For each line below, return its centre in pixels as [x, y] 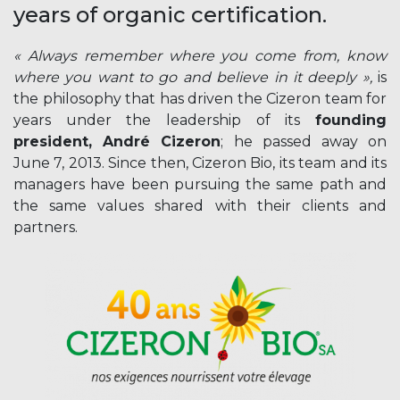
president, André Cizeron [117, 142]
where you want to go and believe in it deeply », [193, 78]
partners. [46, 228]
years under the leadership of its [164, 121]
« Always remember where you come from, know [200, 56]
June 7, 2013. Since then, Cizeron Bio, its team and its [200, 163]
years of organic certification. [170, 15]
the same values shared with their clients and [200, 206]
